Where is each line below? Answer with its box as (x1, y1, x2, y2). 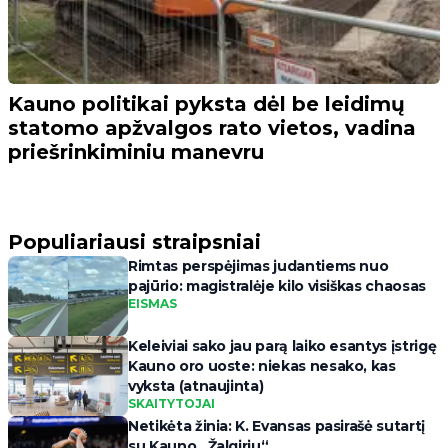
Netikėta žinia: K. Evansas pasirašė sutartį (128, 417, 425, 436)
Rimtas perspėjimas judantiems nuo (128, 257, 389, 276)
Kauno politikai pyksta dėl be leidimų (8, 92, 405, 117)
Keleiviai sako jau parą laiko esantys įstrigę (128, 337, 437, 356)
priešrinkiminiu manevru (8, 140, 264, 165)
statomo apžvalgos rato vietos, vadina (8, 116, 416, 141)
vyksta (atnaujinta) (128, 377, 264, 396)
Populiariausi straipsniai (8, 230, 261, 255)
